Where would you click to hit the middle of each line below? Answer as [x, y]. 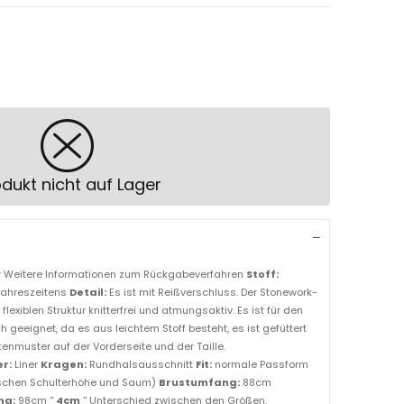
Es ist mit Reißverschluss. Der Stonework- [212, 293]
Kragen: [64, 365]
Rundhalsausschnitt [141, 365]
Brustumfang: [199, 383]
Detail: [88, 293]
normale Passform [260, 365]
